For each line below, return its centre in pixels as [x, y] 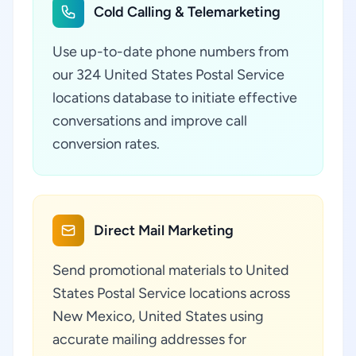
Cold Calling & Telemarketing [187, 12]
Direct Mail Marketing [164, 230]
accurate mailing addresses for [149, 339]
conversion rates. [106, 144]
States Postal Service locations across [171, 293]
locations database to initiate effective [175, 98]
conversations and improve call [150, 121]
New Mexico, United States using [158, 316]
